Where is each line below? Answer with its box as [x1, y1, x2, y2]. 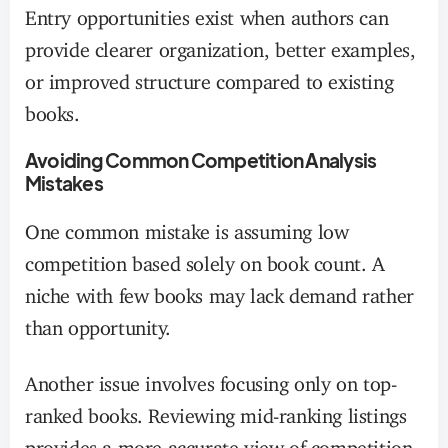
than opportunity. [25, 315, 171, 331]
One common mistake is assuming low [25, 219, 349, 235]
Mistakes [25, 171, 103, 196]
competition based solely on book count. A [25, 251, 385, 267]
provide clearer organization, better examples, [25, 37, 416, 53]
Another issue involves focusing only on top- [25, 371, 397, 387]
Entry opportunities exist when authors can [25, 5, 389, 21]
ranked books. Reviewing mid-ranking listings [25, 403, 407, 419]
